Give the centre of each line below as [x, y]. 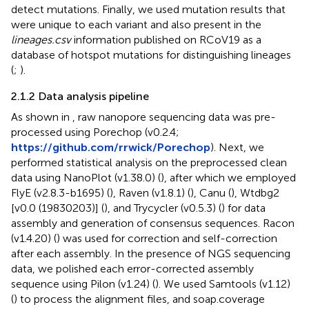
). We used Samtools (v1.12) [223, 283]
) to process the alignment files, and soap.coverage [139, 299]
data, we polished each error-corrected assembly [132, 268]
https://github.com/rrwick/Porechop [111, 147]
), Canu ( [211, 192]
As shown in [42, 117]
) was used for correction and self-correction [167, 238]
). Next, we [237, 147]
